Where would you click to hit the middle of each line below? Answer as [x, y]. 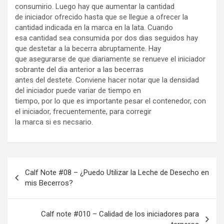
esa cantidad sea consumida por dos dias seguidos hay [106, 38]
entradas [32, 197]
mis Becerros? [49, 183]
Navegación [40, 165]
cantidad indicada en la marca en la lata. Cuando [94, 27]
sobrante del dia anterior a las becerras [79, 69]
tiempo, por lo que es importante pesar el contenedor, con [110, 101]
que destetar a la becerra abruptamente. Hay [88, 48]
